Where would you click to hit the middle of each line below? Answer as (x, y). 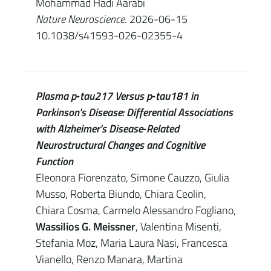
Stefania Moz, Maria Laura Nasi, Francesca (131, 243)
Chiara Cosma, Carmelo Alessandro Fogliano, (135, 210)
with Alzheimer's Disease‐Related (107, 129)
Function (54, 161)
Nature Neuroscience (80, 19)
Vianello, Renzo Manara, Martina (109, 259)
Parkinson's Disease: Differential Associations (134, 112)
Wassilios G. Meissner (85, 227)
